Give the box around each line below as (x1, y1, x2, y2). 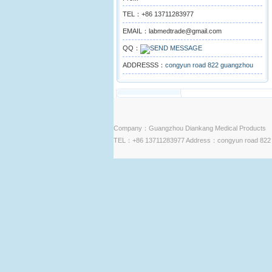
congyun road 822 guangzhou (165, 61, 253, 69)
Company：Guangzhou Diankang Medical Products (114, 124, 266, 132)
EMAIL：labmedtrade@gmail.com (123, 27, 222, 35)
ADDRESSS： (123, 61, 165, 69)
